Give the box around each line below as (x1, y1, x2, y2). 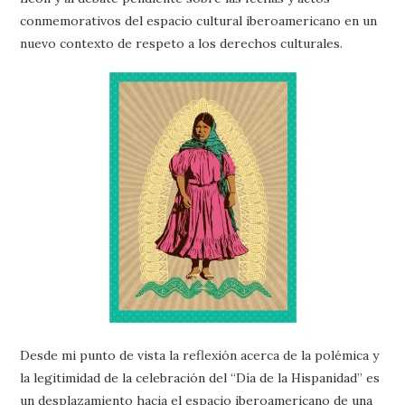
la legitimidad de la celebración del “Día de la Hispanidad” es (20, 370, 381, 386)
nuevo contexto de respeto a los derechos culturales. (20, 35, 344, 52)
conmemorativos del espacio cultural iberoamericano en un (20, 13, 378, 29)
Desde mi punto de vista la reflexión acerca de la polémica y (20, 347, 380, 363)
